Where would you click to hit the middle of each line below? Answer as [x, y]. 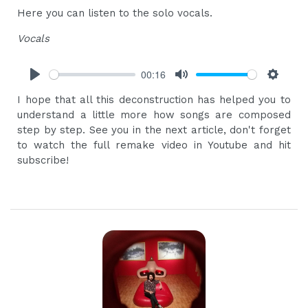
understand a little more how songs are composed [154, 115]
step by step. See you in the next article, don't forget [154, 130]
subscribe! [43, 161]
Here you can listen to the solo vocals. [115, 13]
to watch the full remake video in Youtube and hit [154, 145]
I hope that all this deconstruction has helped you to [154, 100]
